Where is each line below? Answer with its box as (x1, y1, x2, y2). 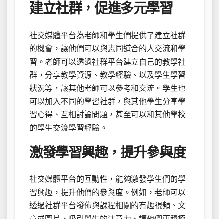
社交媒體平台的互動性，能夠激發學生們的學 (29, 175, 186, 184)
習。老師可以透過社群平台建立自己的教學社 (29, 57, 186, 66)
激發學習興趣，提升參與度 (29, 145, 186, 160)
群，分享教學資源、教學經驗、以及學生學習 (29, 70, 186, 79)
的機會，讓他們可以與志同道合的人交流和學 (29, 44, 186, 53)
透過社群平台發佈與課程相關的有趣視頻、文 (29, 201, 186, 210)
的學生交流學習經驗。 (29, 123, 108, 132)
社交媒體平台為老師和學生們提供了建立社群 (29, 31, 186, 40)
